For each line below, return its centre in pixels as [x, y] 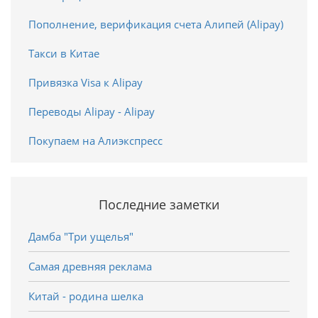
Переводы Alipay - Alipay [92, 111]
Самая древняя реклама [90, 266]
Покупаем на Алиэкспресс [95, 140]
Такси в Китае [64, 53]
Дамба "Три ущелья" [81, 236]
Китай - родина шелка [86, 296]
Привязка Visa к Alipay [86, 82]
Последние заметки [159, 204]
